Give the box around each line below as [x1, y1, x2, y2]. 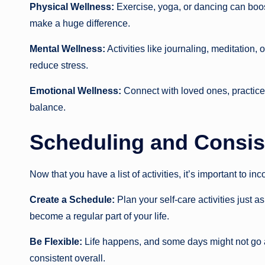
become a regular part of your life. [30, 211, 169, 222]
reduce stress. [30, 60, 88, 71]
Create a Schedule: [30, 195, 115, 205]
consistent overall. [30, 253, 105, 264]
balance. [30, 102, 66, 113]
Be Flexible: [30, 237, 82, 247]
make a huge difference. [30, 18, 130, 29]
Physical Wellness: [30, 2, 114, 12]
